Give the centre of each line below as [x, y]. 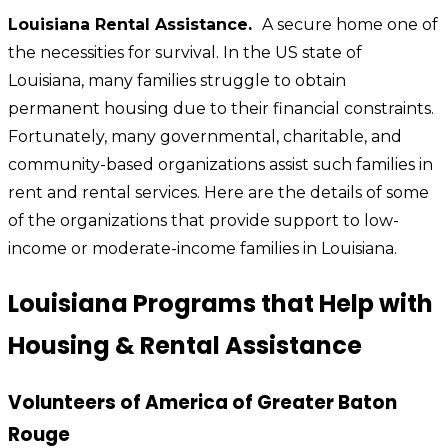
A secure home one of [350, 24]
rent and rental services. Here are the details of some [218, 192]
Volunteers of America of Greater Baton [202, 402]
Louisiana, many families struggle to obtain [177, 80]
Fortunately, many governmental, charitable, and [205, 136]
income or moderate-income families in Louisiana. [202, 248]
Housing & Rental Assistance [185, 345]
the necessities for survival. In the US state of [185, 52]
